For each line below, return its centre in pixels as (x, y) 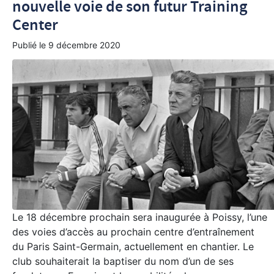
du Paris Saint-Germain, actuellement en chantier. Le (133, 247)
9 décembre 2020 (84, 45)
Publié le (30, 45)
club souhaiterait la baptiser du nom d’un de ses (123, 261)
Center (35, 25)
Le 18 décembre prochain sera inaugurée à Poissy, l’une (140, 217)
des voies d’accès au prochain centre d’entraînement (133, 232)
